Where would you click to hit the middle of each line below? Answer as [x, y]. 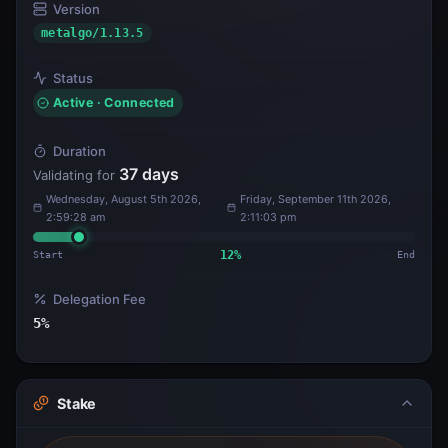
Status [73, 77]
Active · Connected [114, 102]
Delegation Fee [99, 298]
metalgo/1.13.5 [92, 32]
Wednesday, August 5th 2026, [124, 198]
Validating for [76, 174]
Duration [79, 150]
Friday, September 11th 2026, [316, 198]
